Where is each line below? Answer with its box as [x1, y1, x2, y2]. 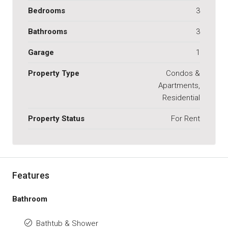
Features [12, 169, 49, 181]
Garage [28, 47, 54, 57]
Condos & [166, 68, 200, 78]
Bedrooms [28, 6, 65, 15]
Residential [162, 93, 200, 102]
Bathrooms [28, 26, 67, 36]
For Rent [171, 113, 200, 123]
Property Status [28, 113, 84, 123]
